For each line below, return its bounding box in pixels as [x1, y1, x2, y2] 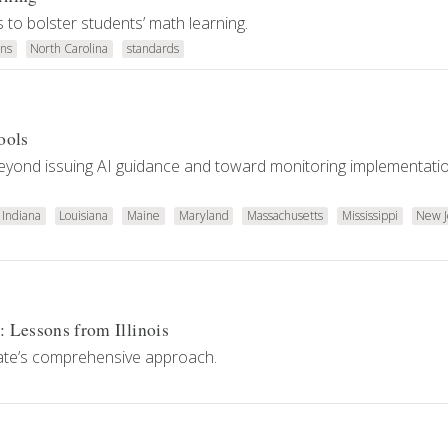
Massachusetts [247, 207, 324, 224]
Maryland [178, 207, 229, 224]
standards [126, 40, 179, 57]
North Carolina [30, 40, 109, 57]
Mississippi [341, 207, 398, 224]
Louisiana [59, 207, 109, 224]
